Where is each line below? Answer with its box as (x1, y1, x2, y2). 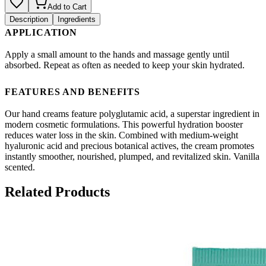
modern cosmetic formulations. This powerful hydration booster (5, 119, 243, 129)
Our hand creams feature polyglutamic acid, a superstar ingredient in (5, 108, 259, 119)
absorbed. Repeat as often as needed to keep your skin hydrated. (5, 59, 245, 70)
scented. (5, 161, 35, 172)
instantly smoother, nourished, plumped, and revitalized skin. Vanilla (5, 151, 259, 161)
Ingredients (58, 14, 96, 24)
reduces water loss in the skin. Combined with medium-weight (5, 129, 238, 140)
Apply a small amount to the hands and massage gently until (5, 49, 229, 59)
